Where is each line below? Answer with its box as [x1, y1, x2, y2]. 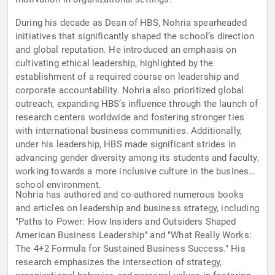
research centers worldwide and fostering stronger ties [15, 112, 245, 123]
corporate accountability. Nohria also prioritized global [15, 85, 244, 96]
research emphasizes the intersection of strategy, [15, 257, 222, 268]
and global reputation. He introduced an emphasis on [15, 44, 237, 56]
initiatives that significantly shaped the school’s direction [15, 31, 254, 42]
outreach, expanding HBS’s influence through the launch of [15, 98, 258, 110]
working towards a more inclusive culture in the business [15, 166, 254, 177]
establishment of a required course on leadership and [15, 71, 239, 83]
